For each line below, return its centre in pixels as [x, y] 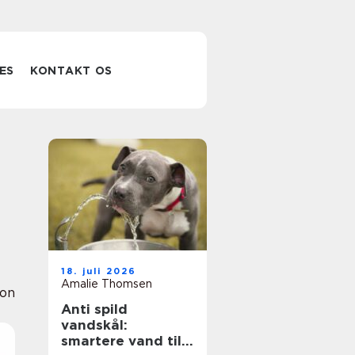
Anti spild [94, 309]
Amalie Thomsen [107, 284]
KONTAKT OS [72, 71]
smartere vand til [121, 341]
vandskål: [94, 325]
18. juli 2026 [99, 271]
